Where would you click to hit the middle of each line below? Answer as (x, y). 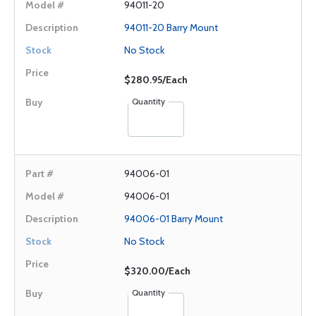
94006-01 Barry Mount (174, 219)
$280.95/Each (156, 80)
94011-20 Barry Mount (171, 28)
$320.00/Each (157, 271)
